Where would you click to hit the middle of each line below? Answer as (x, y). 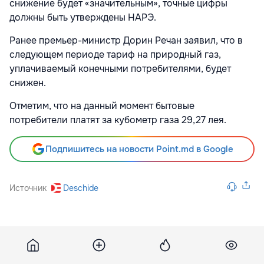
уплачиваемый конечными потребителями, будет (120, 69)
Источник (28, 188)
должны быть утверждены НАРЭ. (83, 18)
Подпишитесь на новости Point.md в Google (139, 149)
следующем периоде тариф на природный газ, (115, 55)
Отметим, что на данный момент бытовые (102, 106)
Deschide (81, 188)
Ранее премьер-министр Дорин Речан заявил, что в (126, 41)
